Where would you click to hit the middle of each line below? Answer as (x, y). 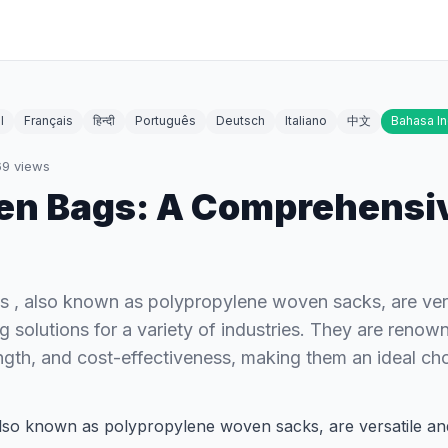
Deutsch (240, 120)
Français (48, 120)
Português (165, 120)
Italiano (306, 120)
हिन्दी (104, 120)
